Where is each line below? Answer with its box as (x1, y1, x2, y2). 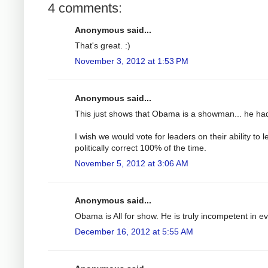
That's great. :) (75, 40, 130, 50)
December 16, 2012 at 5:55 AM (75, 226, 193, 236)
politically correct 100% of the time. (75, 142, 206, 153)
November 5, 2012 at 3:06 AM (75, 158, 188, 168)
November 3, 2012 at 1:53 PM (75, 56, 188, 66)
